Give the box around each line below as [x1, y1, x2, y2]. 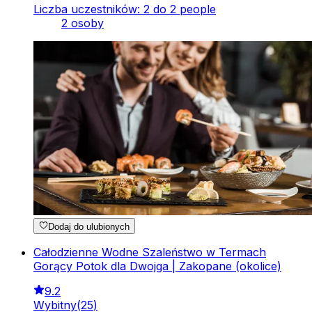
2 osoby [61, 16, 104, 31]
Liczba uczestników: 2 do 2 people [33, 2, 216, 17]
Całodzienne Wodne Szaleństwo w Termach [33, 244, 266, 259]
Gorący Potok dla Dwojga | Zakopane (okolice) [33, 258, 281, 273]
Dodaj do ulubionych [48, 221, 130, 232]
